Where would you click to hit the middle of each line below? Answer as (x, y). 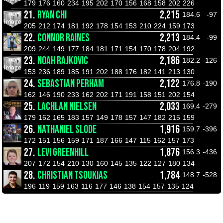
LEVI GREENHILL (63, 153)
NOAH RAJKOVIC (63, 61)
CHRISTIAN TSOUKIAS (72, 175)
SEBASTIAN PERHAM (71, 84)
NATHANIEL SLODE (67, 130)
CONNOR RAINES (63, 38)
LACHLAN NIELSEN (67, 107)
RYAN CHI (52, 15)
